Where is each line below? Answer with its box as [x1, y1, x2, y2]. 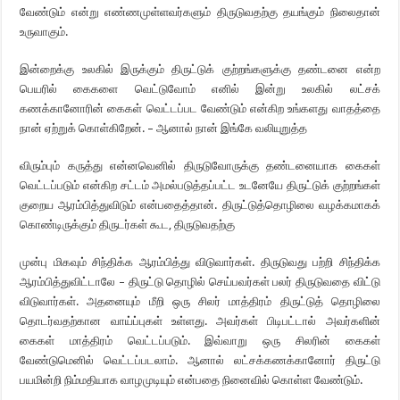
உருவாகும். [20, 25, 69, 38]
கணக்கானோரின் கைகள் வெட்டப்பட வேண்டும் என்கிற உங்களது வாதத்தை [20, 102, 380, 115]
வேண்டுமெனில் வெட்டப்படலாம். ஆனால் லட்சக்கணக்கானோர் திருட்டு [20, 354, 380, 367]
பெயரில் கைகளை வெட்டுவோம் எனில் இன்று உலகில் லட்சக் [20, 82, 380, 96]
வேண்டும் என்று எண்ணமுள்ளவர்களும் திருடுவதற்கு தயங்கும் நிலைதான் [20, 5, 380, 19]
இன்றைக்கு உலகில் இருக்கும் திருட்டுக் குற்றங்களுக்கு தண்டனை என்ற [20, 62, 380, 76]
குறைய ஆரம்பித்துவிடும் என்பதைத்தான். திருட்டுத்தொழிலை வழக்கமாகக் [20, 198, 380, 212]
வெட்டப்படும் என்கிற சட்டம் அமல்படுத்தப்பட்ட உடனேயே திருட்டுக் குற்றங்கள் [20, 179, 380, 192]
